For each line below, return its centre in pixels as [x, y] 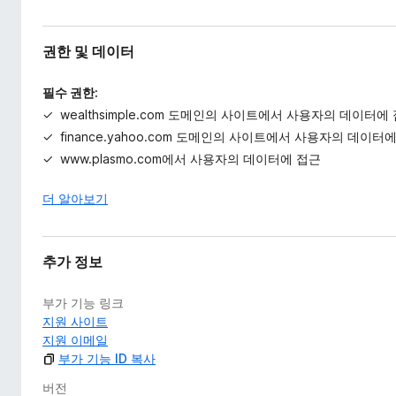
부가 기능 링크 [83, 303]
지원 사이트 [75, 321]
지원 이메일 [75, 340]
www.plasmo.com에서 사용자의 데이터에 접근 [190, 159]
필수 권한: [70, 92]
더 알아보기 [75, 198]
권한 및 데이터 [88, 51]
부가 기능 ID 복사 [107, 358]
